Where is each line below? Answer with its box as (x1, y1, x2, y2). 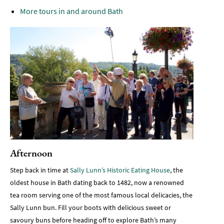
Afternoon (10, 146, 52, 160)
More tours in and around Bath (20, 5, 123, 16)
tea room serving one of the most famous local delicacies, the (10, 190, 192, 200)
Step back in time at (10, 165, 70, 175)
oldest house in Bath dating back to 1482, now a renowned (10, 178, 184, 187)
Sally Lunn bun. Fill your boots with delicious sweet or (10, 203, 171, 212)
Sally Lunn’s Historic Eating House (70, 165, 170, 175)
